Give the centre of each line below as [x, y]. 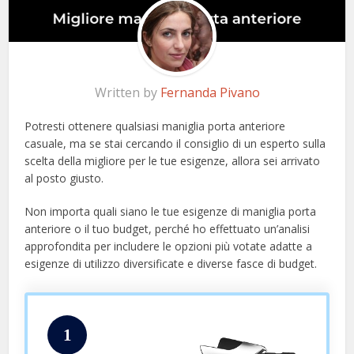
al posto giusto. [64, 179]
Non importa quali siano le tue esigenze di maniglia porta [171, 212]
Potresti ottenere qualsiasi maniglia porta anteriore [155, 126]
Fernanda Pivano [210, 93]
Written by [127, 93]
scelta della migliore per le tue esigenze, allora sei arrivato [173, 161]
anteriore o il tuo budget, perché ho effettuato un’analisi [168, 229]
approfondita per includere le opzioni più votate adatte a [169, 247]
